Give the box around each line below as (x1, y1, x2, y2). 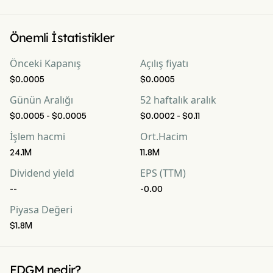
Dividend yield (10, 166, 74, 180)
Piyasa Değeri (10, 203, 73, 216)
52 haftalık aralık (140, 93, 216, 107)
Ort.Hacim (140, 130, 188, 143)
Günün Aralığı (10, 93, 73, 107)
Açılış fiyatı (140, 57, 188, 70)
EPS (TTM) (140, 166, 186, 180)
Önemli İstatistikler (10, 30, 114, 45)
